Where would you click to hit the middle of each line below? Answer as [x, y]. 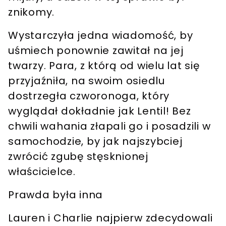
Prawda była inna [55, 195]
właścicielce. [42, 172]
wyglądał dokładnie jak [73, 111]
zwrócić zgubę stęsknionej [78, 157]
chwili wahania [48, 126]
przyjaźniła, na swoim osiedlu [87, 81]
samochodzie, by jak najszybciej [95, 142]
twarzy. [27, 66]
